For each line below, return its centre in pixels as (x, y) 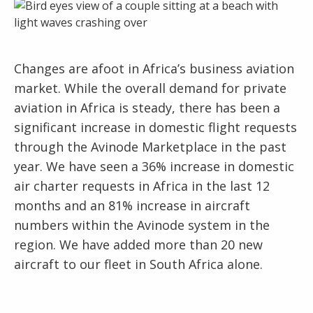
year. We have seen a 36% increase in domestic (154, 166)
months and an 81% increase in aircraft (132, 205)
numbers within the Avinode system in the (142, 225)
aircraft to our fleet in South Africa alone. (138, 264)
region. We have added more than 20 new (138, 245)
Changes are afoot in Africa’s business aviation (154, 68)
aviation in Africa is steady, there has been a (147, 108)
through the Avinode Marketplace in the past (150, 147)
